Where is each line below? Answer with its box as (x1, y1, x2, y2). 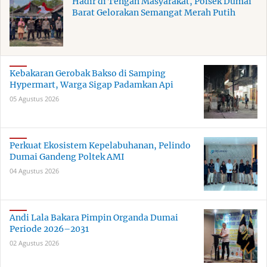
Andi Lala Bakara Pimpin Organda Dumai (10, 212, 178, 223)
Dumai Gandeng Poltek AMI (10, 151, 125, 163)
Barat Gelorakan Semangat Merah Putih (72, 7, 235, 18)
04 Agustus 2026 (10, 166, 59, 176)
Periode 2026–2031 (10, 223, 89, 235)
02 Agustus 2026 (10, 238, 59, 248)
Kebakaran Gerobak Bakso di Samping (10, 68, 166, 79)
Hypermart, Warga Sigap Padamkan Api (10, 79, 173, 91)
